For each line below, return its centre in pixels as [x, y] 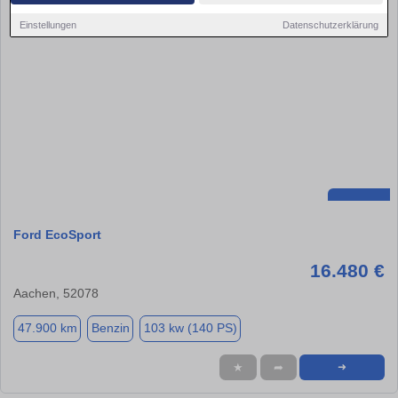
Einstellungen [48, 24]
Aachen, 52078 [56, 293]
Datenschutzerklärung [330, 24]
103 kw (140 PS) [190, 328]
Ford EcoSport [57, 234]
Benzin [110, 328]
